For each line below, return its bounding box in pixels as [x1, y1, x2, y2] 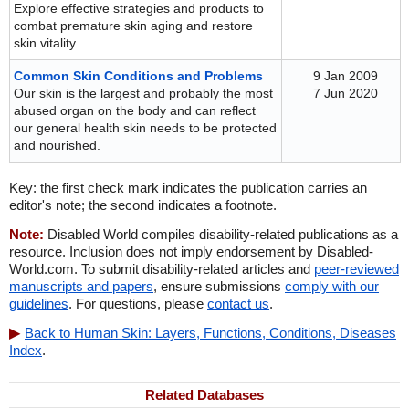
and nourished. [14, 138, 100, 152]
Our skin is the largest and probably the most [14, 86, 273, 100]
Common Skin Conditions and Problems [14, 68, 263, 83]
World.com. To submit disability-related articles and [9, 261, 314, 277]
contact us [207, 296, 269, 311]
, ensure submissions [153, 278, 285, 294]
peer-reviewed [314, 261, 399, 277]
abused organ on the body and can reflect [14, 103, 256, 118]
